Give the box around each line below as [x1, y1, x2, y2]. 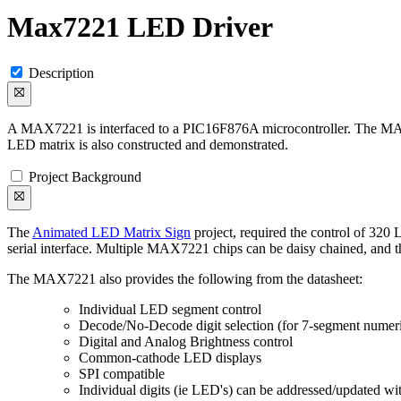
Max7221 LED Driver [7, 11, 273, 44]
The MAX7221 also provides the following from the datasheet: [7, 270, 363, 286]
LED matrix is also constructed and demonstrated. [7, 136, 288, 152]
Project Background [29, 168, 141, 184]
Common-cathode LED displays [79, 349, 261, 365]
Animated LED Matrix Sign [32, 224, 191, 240]
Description [29, 64, 94, 81]
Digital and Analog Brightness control [79, 333, 293, 349]
